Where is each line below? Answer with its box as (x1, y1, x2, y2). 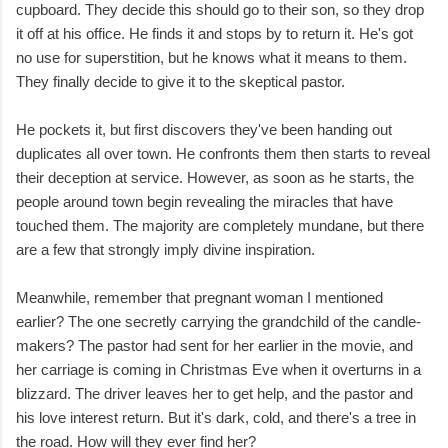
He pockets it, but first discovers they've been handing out (16, 121, 392, 139)
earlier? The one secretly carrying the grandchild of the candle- (16, 313, 421, 331)
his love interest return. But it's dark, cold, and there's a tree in (16, 409, 416, 427)
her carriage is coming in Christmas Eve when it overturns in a (16, 361, 421, 379)
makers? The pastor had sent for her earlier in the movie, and (16, 337, 413, 355)
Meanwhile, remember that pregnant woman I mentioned (16, 289, 383, 307)
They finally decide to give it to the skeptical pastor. (16, 73, 345, 91)
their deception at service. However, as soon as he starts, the (16, 169, 414, 187)
